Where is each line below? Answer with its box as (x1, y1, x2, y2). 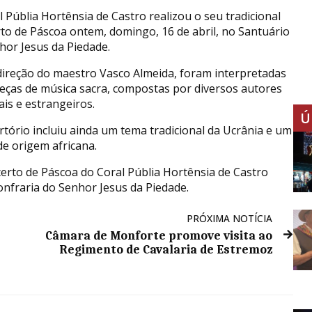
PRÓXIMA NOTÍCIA (187, 211, 273, 225)
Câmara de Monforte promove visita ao (45, 228, 273, 242)
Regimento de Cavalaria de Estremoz (59, 242, 273, 256)
